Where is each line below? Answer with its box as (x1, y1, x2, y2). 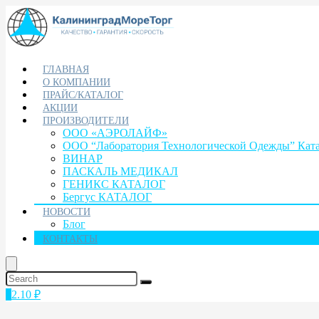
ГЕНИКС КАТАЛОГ (63, 178, 165, 190)
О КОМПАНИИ (43, 77, 110, 88)
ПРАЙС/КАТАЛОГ (43, 90, 123, 100)
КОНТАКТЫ (43, 234, 98, 244)
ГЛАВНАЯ (43, 64, 89, 75)
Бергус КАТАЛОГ (63, 191, 152, 203)
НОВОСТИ (43, 206, 90, 217)
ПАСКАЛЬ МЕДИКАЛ (63, 165, 178, 177)
